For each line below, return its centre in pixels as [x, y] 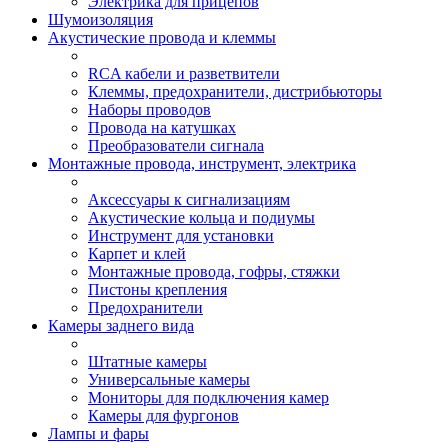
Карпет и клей [137, 253]
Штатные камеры [147, 361]
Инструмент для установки [181, 235]
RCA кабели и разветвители [184, 73]
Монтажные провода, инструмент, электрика [202, 163]
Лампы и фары [98, 433]
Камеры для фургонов [163, 415]
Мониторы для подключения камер [208, 397]
